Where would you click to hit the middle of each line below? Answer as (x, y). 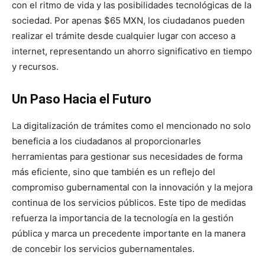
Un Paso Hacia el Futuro (82, 99)
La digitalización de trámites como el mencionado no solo (131, 125)
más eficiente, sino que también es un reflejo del (114, 172)
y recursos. (35, 66)
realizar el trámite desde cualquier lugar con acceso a (124, 35)
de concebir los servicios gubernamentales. (103, 248)
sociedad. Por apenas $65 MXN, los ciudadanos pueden (128, 20)
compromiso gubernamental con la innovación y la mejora (132, 187)
